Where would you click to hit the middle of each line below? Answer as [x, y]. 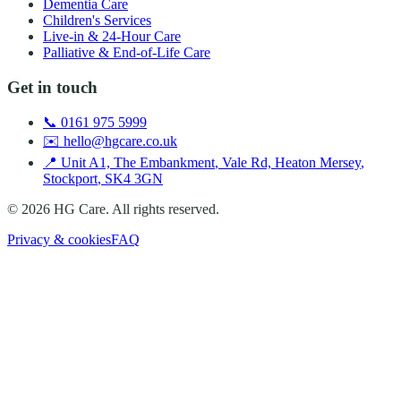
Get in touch [52, 88]
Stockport [70, 178]
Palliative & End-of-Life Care [127, 53]
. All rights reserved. [162, 209]
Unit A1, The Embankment [138, 162]
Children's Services [97, 21]
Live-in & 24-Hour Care [112, 37]
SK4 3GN [134, 178]
